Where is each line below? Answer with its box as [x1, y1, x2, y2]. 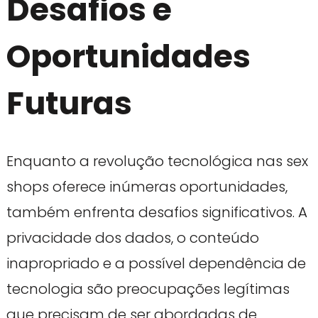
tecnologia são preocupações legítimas [6, 279, 290, 300]
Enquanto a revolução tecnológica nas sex [6, 151, 308, 172]
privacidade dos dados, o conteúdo [6, 228, 259, 248]
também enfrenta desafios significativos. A [6, 202, 307, 223]
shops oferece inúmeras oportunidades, [6, 177, 287, 197]
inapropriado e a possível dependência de [6, 253, 306, 274]
